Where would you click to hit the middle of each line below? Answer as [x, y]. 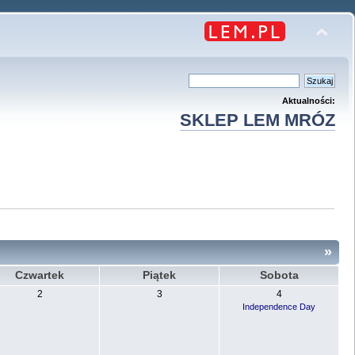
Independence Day [279, 306]
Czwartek [40, 275]
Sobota [279, 275]
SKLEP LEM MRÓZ [258, 120]
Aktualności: [309, 101]
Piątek [159, 275]
